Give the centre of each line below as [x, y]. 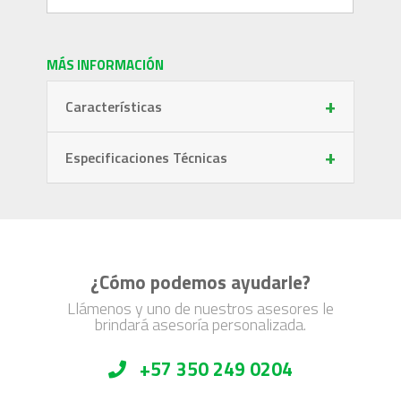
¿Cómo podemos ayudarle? [200, 282]
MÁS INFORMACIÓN [106, 65]
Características [114, 107]
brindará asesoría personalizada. [200, 325]
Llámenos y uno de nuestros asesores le [200, 309]
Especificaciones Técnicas [147, 158]
